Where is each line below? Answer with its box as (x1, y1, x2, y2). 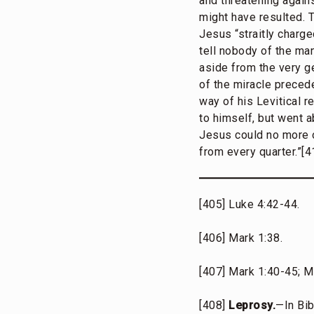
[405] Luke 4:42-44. (199, 198, 300, 212)
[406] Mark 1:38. (199, 231, 282, 245)
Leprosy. (228, 299, 275, 313)
